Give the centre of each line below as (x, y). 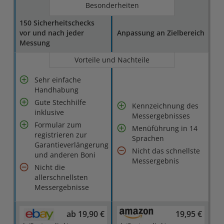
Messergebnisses (161, 116)
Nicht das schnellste (166, 151)
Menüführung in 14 (165, 128)
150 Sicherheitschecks (57, 23)
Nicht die (50, 167)
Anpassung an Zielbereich (161, 33)
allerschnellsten (61, 177)
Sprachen (148, 138)
